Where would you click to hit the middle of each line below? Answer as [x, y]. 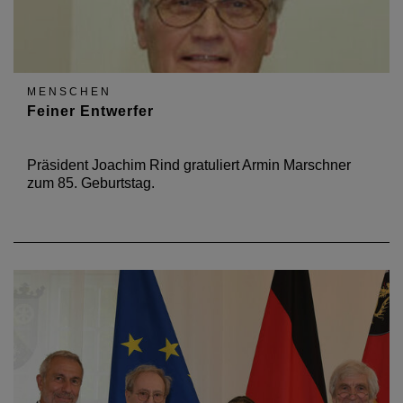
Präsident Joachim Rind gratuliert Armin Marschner [189, 165]
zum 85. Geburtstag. [91, 183]
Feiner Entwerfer [90, 111]
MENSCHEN [69, 92]
